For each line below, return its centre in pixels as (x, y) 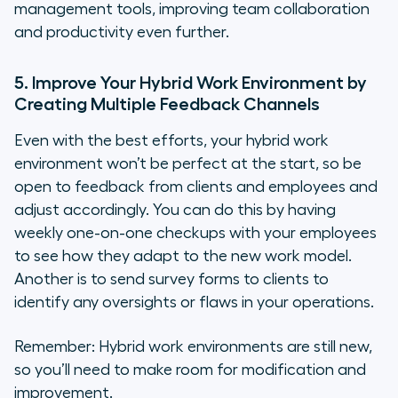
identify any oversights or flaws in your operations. (194, 302)
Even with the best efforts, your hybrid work (171, 141)
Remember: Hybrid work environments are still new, (193, 347)
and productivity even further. (122, 32)
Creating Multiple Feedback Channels (167, 104)
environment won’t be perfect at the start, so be (188, 164)
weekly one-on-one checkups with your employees (195, 233)
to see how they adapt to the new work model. (183, 256)
